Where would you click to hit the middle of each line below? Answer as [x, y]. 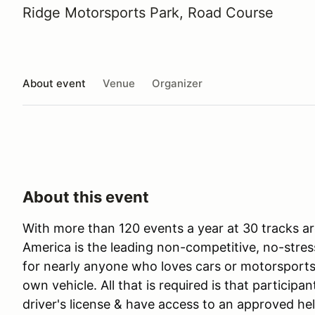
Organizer [177, 83]
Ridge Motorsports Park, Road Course [148, 13]
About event [54, 83]
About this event [86, 197]
